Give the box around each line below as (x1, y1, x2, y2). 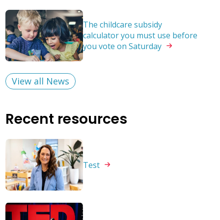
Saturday (128, 41, 164, 52)
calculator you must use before (82, 30, 197, 41)
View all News (11, 75, 69, 87)
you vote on (82, 41, 129, 52)
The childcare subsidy (82, 19, 162, 30)
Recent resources (5, 109, 127, 129)
